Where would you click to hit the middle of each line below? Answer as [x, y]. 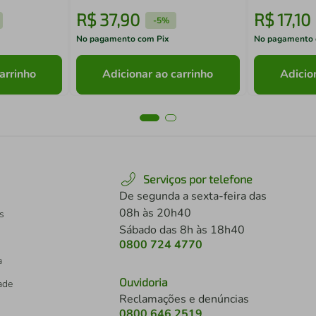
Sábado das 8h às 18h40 [182, 230]
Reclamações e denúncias [184, 299]
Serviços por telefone [198, 179]
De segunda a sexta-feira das [193, 196]
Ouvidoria [144, 282]
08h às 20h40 [155, 213]
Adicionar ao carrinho [158, 74]
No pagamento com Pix [123, 39]
